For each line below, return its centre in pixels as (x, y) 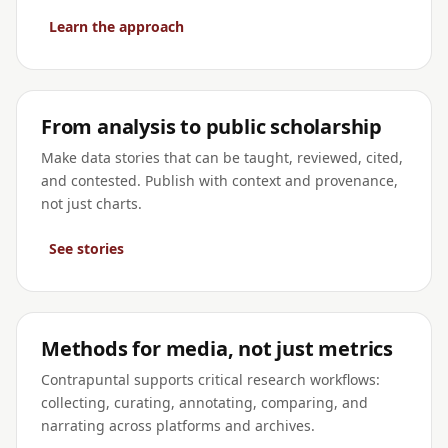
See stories (86, 248)
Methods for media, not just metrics (217, 348)
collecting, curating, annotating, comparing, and (204, 402)
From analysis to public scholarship (211, 126)
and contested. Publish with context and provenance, (219, 180)
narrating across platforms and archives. (178, 425)
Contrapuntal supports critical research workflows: (210, 379)
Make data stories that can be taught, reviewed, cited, (222, 157)
